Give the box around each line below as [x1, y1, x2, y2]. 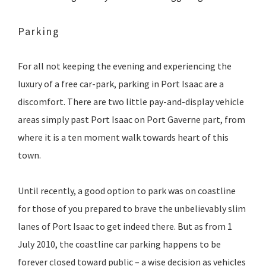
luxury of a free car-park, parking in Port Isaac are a [18, 78, 224, 90]
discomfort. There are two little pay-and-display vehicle [18, 96, 244, 108]
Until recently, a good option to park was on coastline [18, 185, 236, 197]
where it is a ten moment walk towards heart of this [18, 131, 229, 144]
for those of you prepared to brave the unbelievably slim [18, 202, 246, 215]
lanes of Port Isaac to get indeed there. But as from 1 [18, 220, 232, 233]
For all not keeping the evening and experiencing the [18, 60, 232, 72]
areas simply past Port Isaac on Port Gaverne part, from [18, 113, 245, 126]
